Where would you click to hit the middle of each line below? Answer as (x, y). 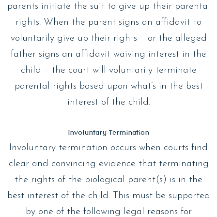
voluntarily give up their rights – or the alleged (108, 38)
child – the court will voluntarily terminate (108, 70)
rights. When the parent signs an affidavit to (108, 22)
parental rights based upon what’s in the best (108, 86)
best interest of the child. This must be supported (108, 195)
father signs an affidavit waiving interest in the (108, 54)
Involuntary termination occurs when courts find (108, 147)
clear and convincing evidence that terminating (108, 163)
